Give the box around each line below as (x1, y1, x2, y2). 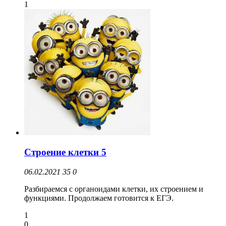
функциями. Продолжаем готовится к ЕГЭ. (24, 193, 176, 202)
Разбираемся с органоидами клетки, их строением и (24, 184, 203, 193)
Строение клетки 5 (24, 146, 106, 157)
